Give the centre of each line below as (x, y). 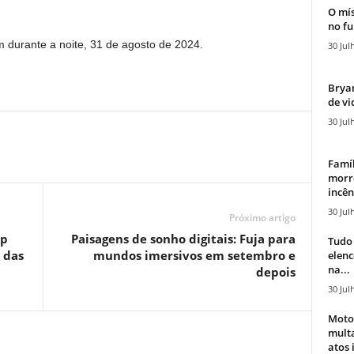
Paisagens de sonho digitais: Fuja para (183, 239)
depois (275, 272)
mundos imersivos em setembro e (194, 255)
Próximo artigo (262, 218)
